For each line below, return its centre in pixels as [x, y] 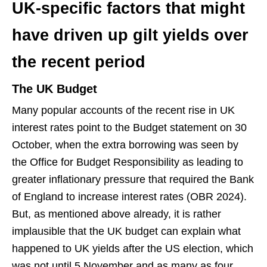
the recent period [79, 62]
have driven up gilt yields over [130, 35]
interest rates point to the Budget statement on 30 [129, 127]
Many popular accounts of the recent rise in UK [123, 110]
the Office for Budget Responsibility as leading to [128, 162]
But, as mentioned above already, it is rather [117, 214]
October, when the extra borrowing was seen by [125, 145]
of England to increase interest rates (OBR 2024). [129, 196]
